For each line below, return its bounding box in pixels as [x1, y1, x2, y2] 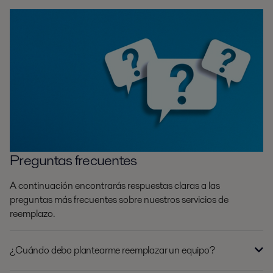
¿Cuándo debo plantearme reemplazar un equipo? [10, 243, 215, 258]
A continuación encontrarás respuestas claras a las [10, 179, 220, 193]
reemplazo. [10, 207, 55, 221]
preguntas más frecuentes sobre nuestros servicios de [10, 193, 229, 207]
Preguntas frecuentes [10, 150, 137, 171]
